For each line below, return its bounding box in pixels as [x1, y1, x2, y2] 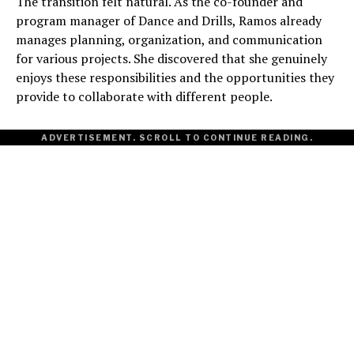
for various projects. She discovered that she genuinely [16, 50, 327, 68]
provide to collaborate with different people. [16, 88, 273, 106]
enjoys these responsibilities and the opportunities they [16, 69, 334, 87]
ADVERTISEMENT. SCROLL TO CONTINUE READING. [41, 133, 313, 143]
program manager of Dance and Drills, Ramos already [16, 12, 322, 30]
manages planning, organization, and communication [16, 31, 322, 49]
